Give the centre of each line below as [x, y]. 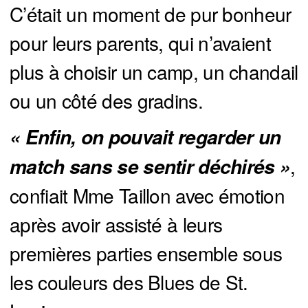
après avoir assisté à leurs [116, 224]
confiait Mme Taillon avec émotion [147, 196]
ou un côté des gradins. [106, 101]
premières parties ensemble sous [146, 253]
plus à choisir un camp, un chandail [154, 72]
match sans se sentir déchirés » [150, 167]
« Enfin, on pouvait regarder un [145, 137]
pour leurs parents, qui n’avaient [140, 43]
